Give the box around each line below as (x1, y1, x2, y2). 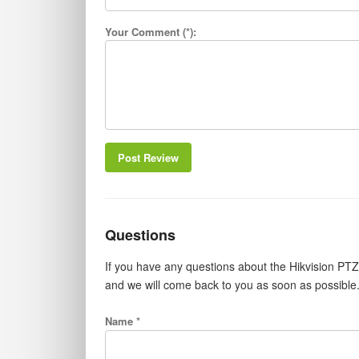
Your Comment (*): (111, 24, 196, 40)
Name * (105, 313, 140, 329)
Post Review (118, 150, 179, 166)
